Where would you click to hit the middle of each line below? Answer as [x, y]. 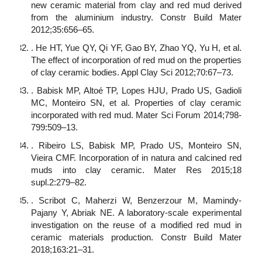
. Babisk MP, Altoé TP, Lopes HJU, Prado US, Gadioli [136, 91]
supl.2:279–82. [59, 182]
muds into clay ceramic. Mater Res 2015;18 [136, 170]
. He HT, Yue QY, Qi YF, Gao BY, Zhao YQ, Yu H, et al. [136, 48]
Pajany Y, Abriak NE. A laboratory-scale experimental [136, 213]
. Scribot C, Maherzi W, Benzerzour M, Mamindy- [136, 201]
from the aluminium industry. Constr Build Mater [136, 18]
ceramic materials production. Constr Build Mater [136, 237]
